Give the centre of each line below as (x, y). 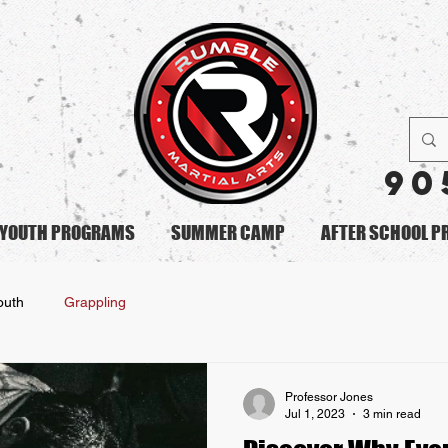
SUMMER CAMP (228, 232)
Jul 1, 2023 (315, 413)
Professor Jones (329, 397)
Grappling (95, 301)
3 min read (392, 413)
